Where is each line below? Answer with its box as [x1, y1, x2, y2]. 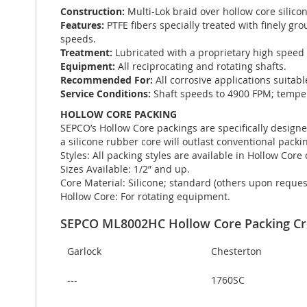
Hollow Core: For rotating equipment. [60, 190, 230, 204]
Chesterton [211, 245, 262, 258]
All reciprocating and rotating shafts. [118, 60, 286, 73]
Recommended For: [60, 73, 156, 87]
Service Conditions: [60, 87, 153, 101]
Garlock [67, 245, 101, 258]
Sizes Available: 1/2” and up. [60, 162, 190, 176]
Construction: [60, 5, 127, 19]
